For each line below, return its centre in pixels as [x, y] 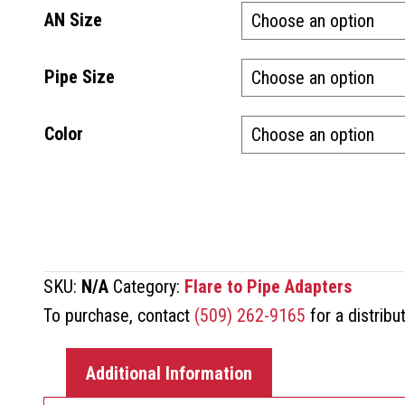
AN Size [73, 19]
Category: [149, 286]
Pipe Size [80, 76]
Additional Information [169, 373]
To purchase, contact [119, 315]
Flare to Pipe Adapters [268, 286]
